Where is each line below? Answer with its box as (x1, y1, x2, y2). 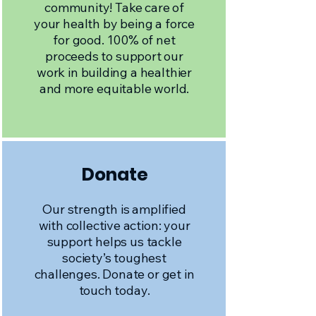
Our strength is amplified (42, 201, 186, 217)
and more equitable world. (39, 80, 190, 97)
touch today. (78, 282, 150, 298)
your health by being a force (34, 16, 195, 32)
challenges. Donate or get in (34, 266, 195, 282)
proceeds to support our (45, 48, 183, 64)
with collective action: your (38, 217, 190, 233)
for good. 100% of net (53, 32, 176, 48)
